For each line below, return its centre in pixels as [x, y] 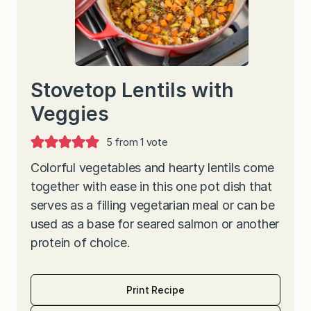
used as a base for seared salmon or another [155, 224]
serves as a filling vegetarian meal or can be [153, 205]
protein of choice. [82, 242]
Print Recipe [155, 289]
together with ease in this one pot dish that [151, 186]
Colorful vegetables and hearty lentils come [153, 167]
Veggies [70, 113]
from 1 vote [140, 142]
